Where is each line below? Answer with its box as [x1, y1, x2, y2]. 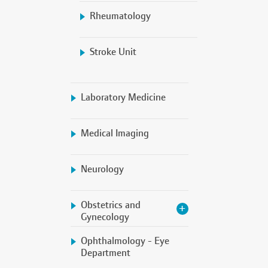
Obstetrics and [80, 200, 141, 211]
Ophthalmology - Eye [80, 236, 169, 246]
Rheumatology [90, 11, 151, 22]
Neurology [80, 164, 124, 175]
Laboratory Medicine [80, 92, 166, 103]
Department [80, 248, 130, 258]
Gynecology [80, 212, 129, 223]
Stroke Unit [90, 47, 136, 57]
